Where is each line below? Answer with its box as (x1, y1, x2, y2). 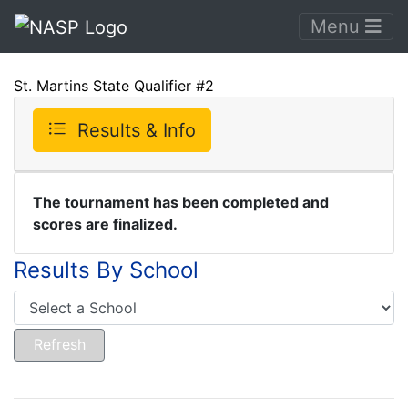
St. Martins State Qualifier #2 (14, 76, 214, 95)
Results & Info (77, 118, 196, 141)
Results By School (14, 256, 199, 283)
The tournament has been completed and (33, 192, 329, 211)
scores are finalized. (33, 214, 178, 233)
